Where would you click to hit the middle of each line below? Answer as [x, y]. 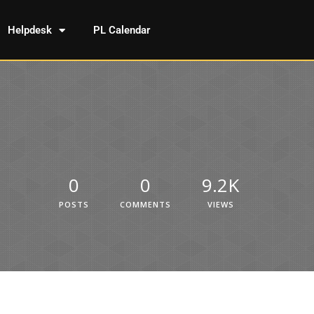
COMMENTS [145, 204]
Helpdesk [29, 30]
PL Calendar [121, 30]
